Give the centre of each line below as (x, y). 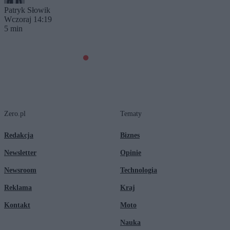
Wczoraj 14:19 (28, 19)
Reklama (18, 187)
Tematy (131, 113)
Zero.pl (15, 113)
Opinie (131, 152)
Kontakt (17, 205)
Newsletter (20, 152)
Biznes (130, 135)
